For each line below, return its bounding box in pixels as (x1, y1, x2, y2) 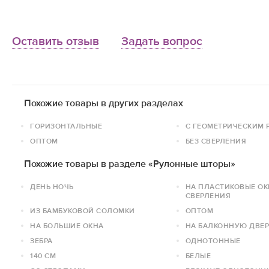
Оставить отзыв (12, 34, 99, 49)
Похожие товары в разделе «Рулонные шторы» (24, 157, 235, 169)
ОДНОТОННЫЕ (185, 236, 241, 245)
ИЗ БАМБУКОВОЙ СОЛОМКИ (30, 206, 135, 215)
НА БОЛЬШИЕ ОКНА (30, 221, 104, 230)
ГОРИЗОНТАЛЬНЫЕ (30, 121, 102, 130)
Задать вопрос (121, 34, 202, 49)
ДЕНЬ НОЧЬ (30, 182, 74, 191)
